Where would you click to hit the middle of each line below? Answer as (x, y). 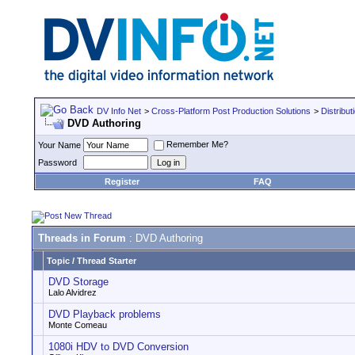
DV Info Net (119, 111)
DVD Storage (78, 282)
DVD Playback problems (105, 314)
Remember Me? (197, 145)
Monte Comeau (78, 325)
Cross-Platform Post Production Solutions (231, 111)
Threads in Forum (82, 238)
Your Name (59, 145)
